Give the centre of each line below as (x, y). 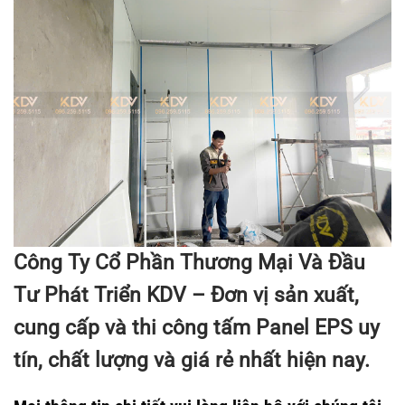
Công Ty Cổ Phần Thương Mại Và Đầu (189, 262)
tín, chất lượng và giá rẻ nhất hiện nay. (192, 360)
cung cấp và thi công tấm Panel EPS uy (197, 327)
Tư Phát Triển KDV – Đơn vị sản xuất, (186, 295)
